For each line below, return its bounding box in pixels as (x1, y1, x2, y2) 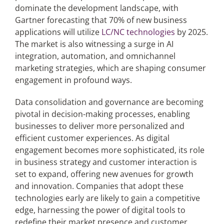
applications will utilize (14, 26, 101, 37)
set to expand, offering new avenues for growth (14, 168, 193, 179)
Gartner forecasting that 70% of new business (14, 14, 187, 25)
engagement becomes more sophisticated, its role (14, 144, 204, 155)
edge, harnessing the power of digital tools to (14, 204, 185, 215)
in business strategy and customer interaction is (14, 156, 197, 167)
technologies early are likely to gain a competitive (14, 192, 200, 203)
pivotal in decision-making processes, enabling (14, 108, 190, 119)
